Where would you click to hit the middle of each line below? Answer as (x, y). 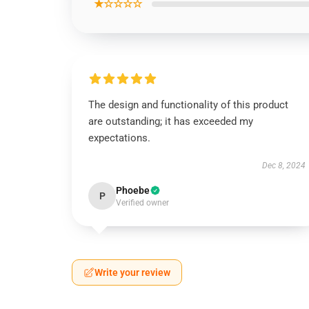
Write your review (132, 272)
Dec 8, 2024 (283, 166)
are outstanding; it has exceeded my (171, 121)
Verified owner (142, 203)
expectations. (119, 138)
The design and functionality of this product (188, 105)
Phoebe (133, 190)
